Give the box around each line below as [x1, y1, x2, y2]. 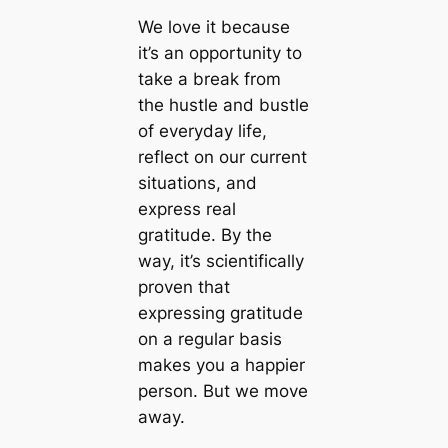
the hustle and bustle [137, 95, 309, 116]
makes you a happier [137, 355, 305, 376]
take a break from [137, 69, 281, 90]
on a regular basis [137, 329, 282, 350]
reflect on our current [137, 147, 307, 168]
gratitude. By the [137, 225, 272, 246]
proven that [137, 277, 230, 298]
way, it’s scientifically [137, 251, 304, 272]
